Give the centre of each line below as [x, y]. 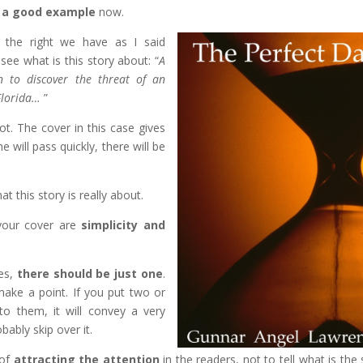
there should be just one [90, 273]
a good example [49, 11]
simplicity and [124, 224]
